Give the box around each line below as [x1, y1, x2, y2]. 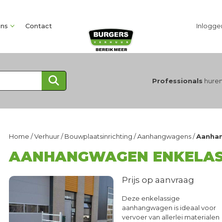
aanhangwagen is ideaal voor [122, 204, 217, 212]
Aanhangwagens [137, 132, 192, 140]
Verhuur [34, 132, 60, 140]
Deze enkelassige [122, 194, 180, 202]
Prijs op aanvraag [122, 175, 195, 185]
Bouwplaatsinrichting [64, 132, 133, 140]
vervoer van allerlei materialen [122, 213, 220, 221]
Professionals [152, 77, 203, 85]
